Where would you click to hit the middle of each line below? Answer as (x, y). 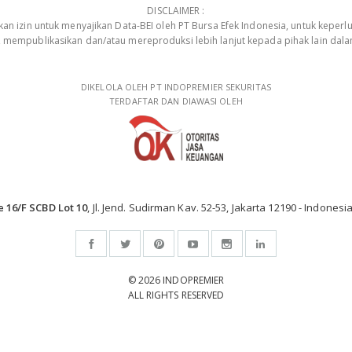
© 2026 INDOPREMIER (176, 280)
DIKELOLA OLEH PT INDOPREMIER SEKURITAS (176, 87)
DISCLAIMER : (176, 11)
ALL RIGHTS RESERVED (176, 295)
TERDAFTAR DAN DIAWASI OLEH (176, 101)
